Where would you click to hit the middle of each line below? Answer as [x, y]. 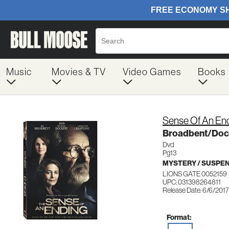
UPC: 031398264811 [192, 182]
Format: [179, 217]
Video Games [152, 72]
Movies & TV [78, 72]
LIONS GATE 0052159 [195, 174]
